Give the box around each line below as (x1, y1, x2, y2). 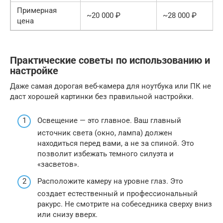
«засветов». (37, 160, 79, 169)
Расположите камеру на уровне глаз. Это (37, 176, 183, 186)
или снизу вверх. (37, 210, 98, 219)
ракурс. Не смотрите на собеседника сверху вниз (37, 199, 212, 209)
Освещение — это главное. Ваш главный (37, 116, 181, 125)
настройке (10, 65, 58, 77)
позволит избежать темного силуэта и (37, 149, 174, 159)
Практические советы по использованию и (10, 55, 210, 66)
